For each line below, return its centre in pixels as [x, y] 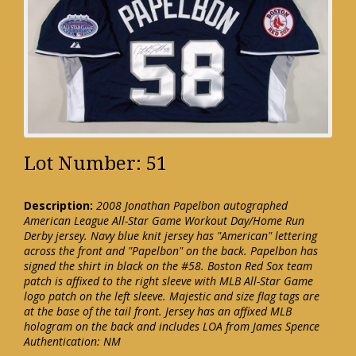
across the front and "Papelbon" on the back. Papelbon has [171, 251]
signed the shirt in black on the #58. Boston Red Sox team [168, 266]
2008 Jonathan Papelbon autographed [192, 206]
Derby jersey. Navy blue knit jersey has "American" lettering [170, 236]
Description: [58, 206]
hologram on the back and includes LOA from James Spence [172, 327]
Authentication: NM [72, 342]
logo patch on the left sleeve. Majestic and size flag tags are [172, 296]
